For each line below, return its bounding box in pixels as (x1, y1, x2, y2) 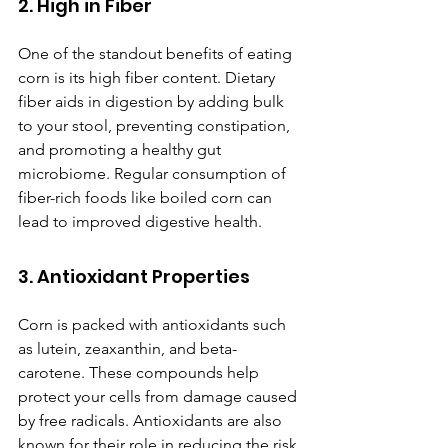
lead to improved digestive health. (18, 212, 262, 232)
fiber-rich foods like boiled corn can (18, 188, 276, 208)
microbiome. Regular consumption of (18, 164, 290, 184)
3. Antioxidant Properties (18, 264, 250, 290)
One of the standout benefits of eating (18, 44, 296, 64)
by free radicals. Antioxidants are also (18, 411, 286, 431)
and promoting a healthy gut (18, 140, 225, 160)
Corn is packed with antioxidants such (18, 315, 290, 335)
